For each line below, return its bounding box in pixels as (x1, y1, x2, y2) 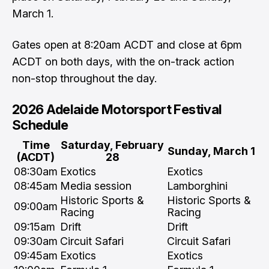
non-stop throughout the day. (12, 72, 157, 85)
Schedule (12, 117, 68, 133)
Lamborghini (167, 180, 228, 192)
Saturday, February (61, 139, 164, 151)
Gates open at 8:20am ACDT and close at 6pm (12, 38, 242, 51)
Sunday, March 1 (167, 145, 255, 157)
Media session (60, 180, 131, 192)
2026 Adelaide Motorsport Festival (12, 101, 222, 117)
